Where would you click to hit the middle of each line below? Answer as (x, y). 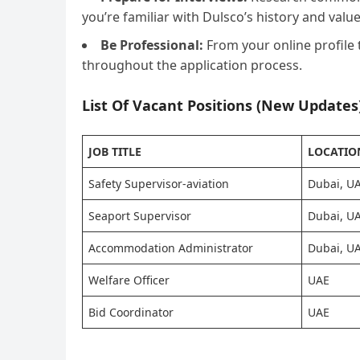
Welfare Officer (129, 280)
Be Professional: (152, 45)
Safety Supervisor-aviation (159, 184)
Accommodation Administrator (171, 248)
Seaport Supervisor (140, 216)
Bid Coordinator (131, 312)
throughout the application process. (192, 65)
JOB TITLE (115, 151)
